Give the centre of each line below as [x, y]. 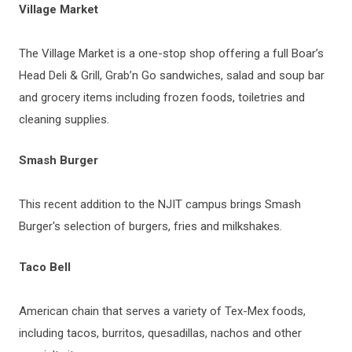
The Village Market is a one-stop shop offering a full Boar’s [171, 53]
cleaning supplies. [64, 119]
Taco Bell [45, 267]
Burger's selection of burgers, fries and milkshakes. [152, 226]
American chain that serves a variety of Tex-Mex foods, [162, 311]
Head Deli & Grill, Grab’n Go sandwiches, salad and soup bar [172, 75]
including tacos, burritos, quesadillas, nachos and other [160, 333]
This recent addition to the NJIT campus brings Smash [160, 204]
